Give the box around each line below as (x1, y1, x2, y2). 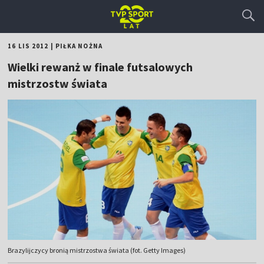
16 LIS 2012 (8, 42, 49, 50)
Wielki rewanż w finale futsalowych (8, 60, 193, 74)
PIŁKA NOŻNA (55, 42, 103, 50)
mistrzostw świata (8, 76, 108, 91)
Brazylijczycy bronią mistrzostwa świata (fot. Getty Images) (8, 246, 186, 255)
